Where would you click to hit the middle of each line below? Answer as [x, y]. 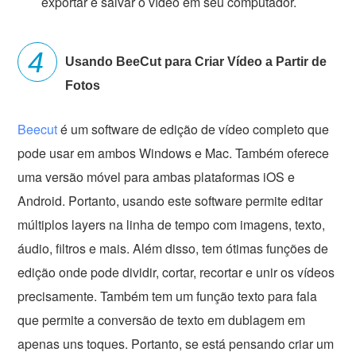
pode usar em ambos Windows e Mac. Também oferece [174, 153]
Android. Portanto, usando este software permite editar [170, 201]
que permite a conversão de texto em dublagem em [162, 320]
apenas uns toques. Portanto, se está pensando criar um [176, 344]
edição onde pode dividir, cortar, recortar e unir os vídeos [176, 273]
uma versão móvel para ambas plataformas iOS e [157, 177]
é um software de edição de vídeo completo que [193, 130]
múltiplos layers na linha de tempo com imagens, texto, [172, 225]
